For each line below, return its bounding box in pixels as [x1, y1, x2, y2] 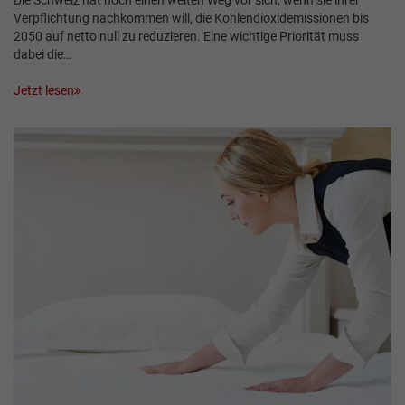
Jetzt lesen [14, 83, 74, 99]
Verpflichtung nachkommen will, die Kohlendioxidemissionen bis [14, 10, 369, 25]
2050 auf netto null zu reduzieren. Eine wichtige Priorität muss [14, 28, 359, 43]
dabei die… [14, 46, 71, 61]
